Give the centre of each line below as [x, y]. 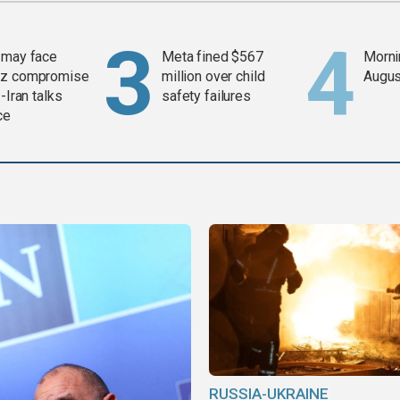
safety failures [206, 96]
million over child [213, 77]
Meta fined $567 [212, 57]
